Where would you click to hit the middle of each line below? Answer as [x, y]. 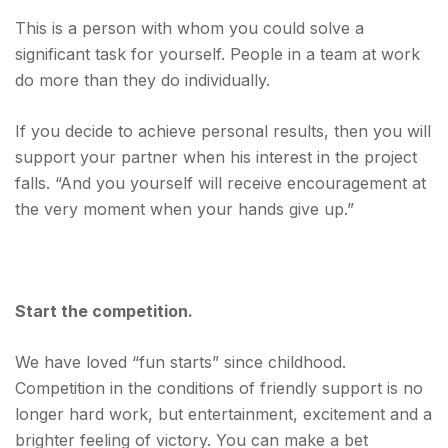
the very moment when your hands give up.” [184, 209]
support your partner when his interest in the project [216, 157]
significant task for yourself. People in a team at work [217, 54]
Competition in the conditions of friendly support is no [219, 388]
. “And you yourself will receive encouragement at [236, 183]
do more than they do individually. [142, 80]
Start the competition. [104, 311]
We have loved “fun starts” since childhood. [180, 362]
